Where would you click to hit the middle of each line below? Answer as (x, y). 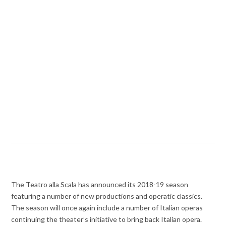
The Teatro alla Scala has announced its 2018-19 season (100, 185)
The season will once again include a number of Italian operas (107, 208)
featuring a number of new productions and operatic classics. (107, 196)
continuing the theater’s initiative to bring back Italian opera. (107, 219)
